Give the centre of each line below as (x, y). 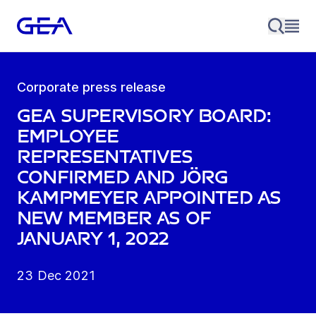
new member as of (114, 219)
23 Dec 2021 (56, 276)
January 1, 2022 (93, 239)
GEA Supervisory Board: (145, 116)
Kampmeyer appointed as (149, 198)
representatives (105, 157)
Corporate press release (91, 87)
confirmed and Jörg (123, 178)
